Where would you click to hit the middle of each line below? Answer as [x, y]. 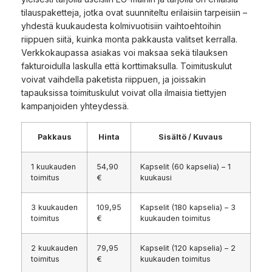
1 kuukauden [53, 166]
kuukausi [156, 177]
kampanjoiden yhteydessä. [75, 106]
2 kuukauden [54, 248]
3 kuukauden [54, 207]
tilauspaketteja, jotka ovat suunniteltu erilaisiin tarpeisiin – [134, 12]
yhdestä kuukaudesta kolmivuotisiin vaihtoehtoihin [121, 25]
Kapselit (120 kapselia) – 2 [188, 248]
